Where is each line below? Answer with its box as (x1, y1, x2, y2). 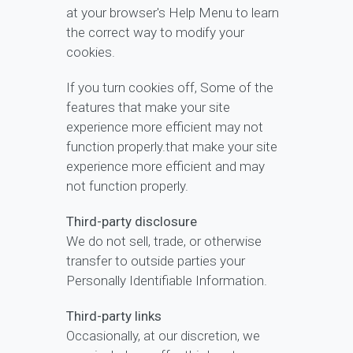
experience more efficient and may (66, 158, 265, 175)
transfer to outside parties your (66, 253, 245, 269)
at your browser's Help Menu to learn (66, 5, 279, 21)
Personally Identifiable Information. (66, 273, 267, 289)
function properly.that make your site (66, 139, 277, 155)
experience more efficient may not (66, 119, 263, 136)
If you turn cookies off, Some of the (66, 80, 273, 96)
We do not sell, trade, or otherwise (66, 233, 262, 250)
